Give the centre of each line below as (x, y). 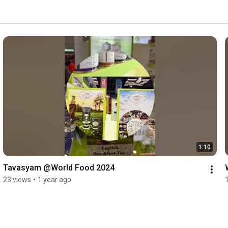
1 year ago (54, 180)
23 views (17, 180)
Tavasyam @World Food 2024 (59, 168)
